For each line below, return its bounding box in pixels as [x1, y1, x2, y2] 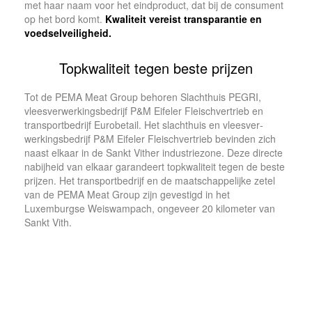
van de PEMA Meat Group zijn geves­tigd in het [24, 187, 230, 201]
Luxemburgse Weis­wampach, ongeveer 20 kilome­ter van [24, 201, 275, 215]
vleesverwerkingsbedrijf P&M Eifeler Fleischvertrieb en [24, 104, 263, 118]
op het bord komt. [24, 12, 105, 26]
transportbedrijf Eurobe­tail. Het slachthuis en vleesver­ [24, 118, 263, 132]
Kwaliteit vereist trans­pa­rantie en [105, 12, 262, 26]
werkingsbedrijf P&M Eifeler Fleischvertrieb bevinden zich [24, 132, 276, 146]
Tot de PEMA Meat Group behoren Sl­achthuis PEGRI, [24, 90, 261, 104]
